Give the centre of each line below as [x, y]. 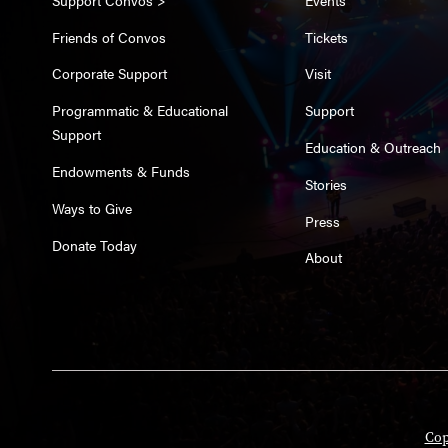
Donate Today [94, 244]
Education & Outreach [372, 146]
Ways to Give [92, 207]
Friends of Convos [109, 36]
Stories [325, 183]
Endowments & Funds [121, 170]
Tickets [326, 36]
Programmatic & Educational [140, 110]
